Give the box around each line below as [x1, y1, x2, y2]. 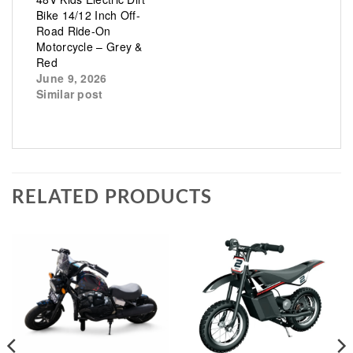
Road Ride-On [36, 23, 111, 39]
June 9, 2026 [36, 70, 107, 87]
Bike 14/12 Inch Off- [36, 7, 141, 24]
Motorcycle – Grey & [36, 39, 143, 55]
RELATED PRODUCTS [12, 184, 213, 208]
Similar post [36, 86, 103, 102]
